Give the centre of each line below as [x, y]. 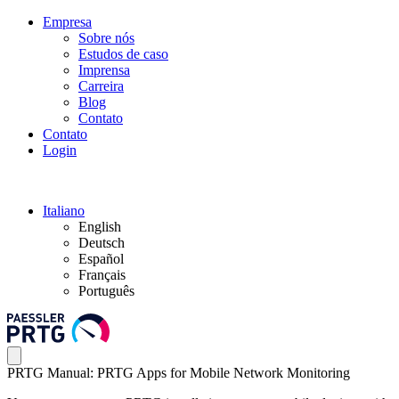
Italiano [64, 211]
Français [102, 275]
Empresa [67, 22]
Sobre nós [106, 38]
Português [106, 291]
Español [101, 259]
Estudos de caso [123, 54]
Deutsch [102, 243]
